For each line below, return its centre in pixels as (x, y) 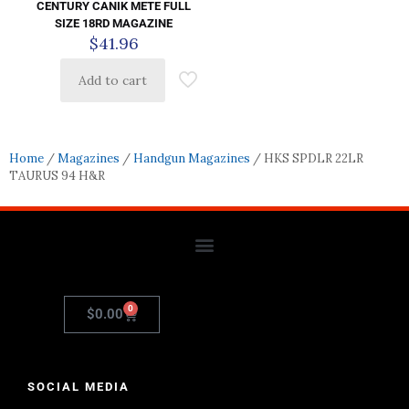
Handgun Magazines (192, 159)
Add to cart (113, 81)
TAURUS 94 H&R (57, 176)
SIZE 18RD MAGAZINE (114, 24)
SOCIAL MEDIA (79, 387)
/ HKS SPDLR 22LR (307, 159)
